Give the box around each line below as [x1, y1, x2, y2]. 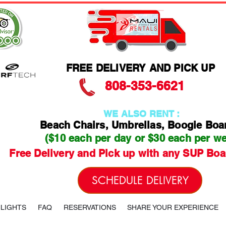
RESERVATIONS [63, 203, 116, 211]
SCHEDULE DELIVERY [91, 174, 189, 187]
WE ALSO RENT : [103, 108, 183, 119]
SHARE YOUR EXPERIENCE [127, 203, 218, 211]
